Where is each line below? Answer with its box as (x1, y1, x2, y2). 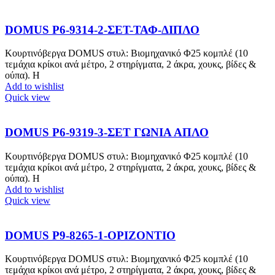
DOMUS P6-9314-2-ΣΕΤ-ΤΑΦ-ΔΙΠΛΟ (5, 23, 199, 36)
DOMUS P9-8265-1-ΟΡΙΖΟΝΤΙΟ (5, 228, 176, 242)
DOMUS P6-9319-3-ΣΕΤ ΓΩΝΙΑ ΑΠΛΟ (5, 126, 209, 139)
